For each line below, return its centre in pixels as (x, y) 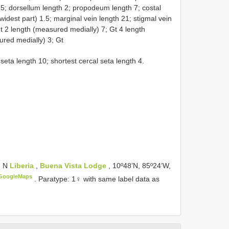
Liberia (23, 165)
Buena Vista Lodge (73, 165)
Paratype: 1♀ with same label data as (99, 179)
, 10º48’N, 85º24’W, (139, 165)
